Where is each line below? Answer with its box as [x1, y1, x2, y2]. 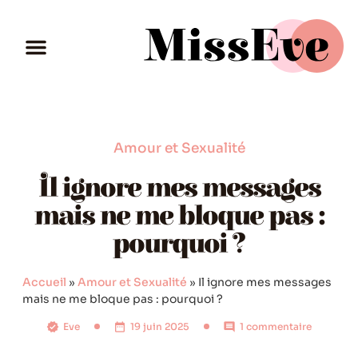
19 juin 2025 [130, 320, 189, 333]
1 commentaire [240, 320, 312, 333]
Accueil [22, 275, 66, 289]
